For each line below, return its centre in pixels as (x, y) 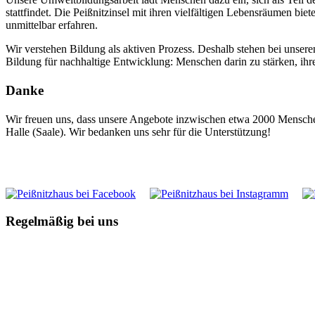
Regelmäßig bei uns (62, 221)
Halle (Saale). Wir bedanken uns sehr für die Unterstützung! (138, 132)
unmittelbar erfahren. (52, 25)
